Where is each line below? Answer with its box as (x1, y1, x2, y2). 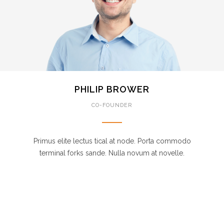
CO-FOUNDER (91, 102, 132, 108)
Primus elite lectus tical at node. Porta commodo (33, 137, 191, 145)
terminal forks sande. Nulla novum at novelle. (39, 149, 184, 157)
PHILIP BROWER (74, 84, 149, 94)
